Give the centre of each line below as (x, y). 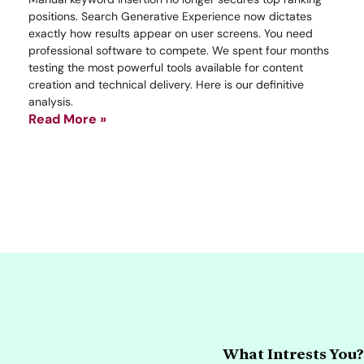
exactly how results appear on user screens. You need (171, 33)
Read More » (67, 119)
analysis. (51, 101)
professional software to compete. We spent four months (179, 50)
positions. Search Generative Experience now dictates (170, 16)
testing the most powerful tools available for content (166, 67)
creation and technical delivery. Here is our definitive (166, 84)
